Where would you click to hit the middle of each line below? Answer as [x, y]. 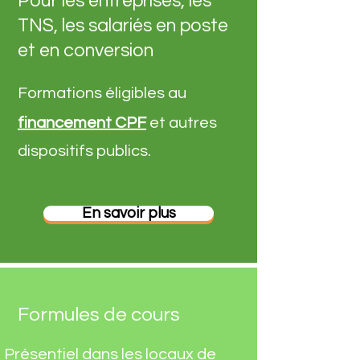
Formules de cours [99, 315]
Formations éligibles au [102, 93]
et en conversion [86, 51]
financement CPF [82, 123]
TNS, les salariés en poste [123, 26]
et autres [182, 123]
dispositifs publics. [84, 151]
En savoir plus [129, 213]
